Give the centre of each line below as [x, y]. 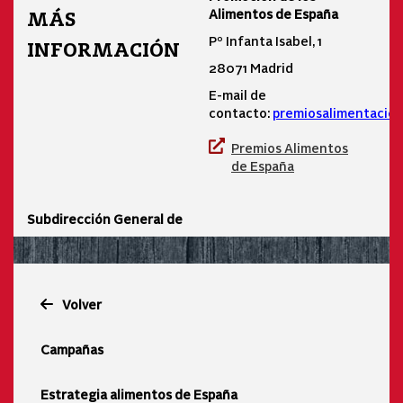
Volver [82, 304]
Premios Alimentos [290, 147]
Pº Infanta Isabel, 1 [265, 40]
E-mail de [237, 94]
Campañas [72, 349]
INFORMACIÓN [103, 49]
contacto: [241, 112]
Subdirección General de [105, 218]
